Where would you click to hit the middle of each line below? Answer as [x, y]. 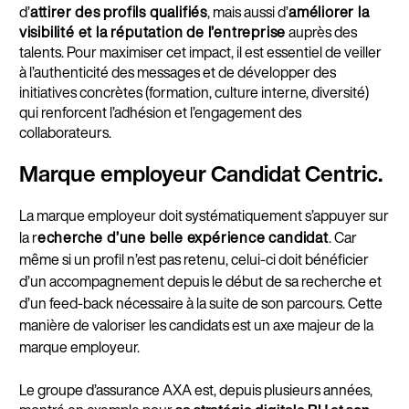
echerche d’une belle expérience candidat [183, 238]
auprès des [322, 32]
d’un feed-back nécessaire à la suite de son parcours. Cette [200, 304]
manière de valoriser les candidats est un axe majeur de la [196, 325]
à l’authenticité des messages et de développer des [177, 73]
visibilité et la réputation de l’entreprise [152, 32]
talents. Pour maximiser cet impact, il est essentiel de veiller [200, 52]
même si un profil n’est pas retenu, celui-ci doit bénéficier [194, 260]
